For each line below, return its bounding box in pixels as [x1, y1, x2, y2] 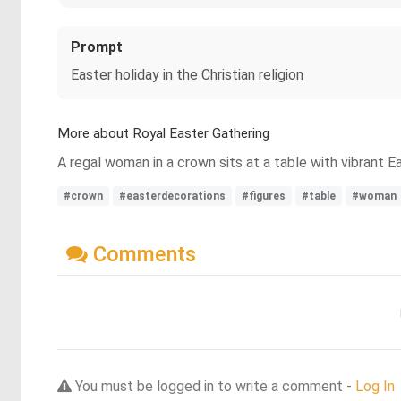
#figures [242, 190, 286, 202]
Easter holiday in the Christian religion [71, 66, 303, 83]
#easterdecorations [119, 190, 226, 202]
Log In [355, 377, 395, 395]
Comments [88, 241, 196, 267]
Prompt [71, 38, 123, 55]
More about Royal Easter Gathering [57, 125, 269, 141]
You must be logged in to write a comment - [72, 377, 355, 395]
